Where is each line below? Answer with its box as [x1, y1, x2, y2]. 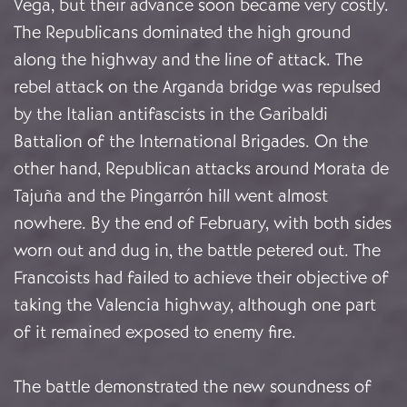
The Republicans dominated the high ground [14, 21, 351, 45]
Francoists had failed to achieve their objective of [14, 266, 389, 290]
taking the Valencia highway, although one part [14, 293, 376, 317]
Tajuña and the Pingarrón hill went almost [14, 184, 328, 208]
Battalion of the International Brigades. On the [14, 130, 368, 154]
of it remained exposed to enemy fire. [14, 321, 296, 344]
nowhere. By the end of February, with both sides [14, 212, 392, 235]
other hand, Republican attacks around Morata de [14, 157, 389, 181]
